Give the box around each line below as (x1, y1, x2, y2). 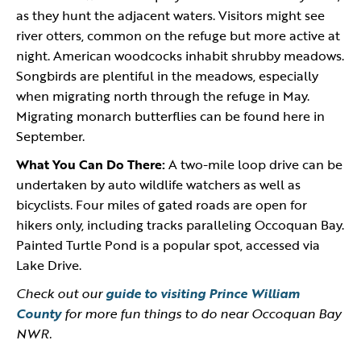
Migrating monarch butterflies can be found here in (16, 106, 325, 126)
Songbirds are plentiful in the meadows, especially (16, 66, 318, 85)
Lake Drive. (16, 255, 81, 275)
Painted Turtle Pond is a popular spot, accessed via (16, 235, 320, 255)
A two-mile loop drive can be (165, 155, 342, 174)
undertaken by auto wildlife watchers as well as (16, 175, 301, 194)
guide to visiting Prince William (106, 284, 300, 303)
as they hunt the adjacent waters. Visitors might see (16, 6, 325, 25)
